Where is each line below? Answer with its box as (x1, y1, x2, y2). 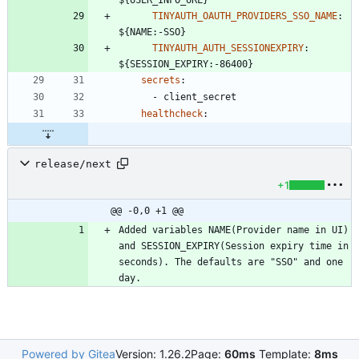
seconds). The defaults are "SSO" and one (119, 256, 343, 268)
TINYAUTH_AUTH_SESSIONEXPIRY (152, 42, 304, 54)
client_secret (163, 91, 236, 103)
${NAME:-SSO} (119, 26, 186, 38)
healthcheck (141, 108, 203, 120)
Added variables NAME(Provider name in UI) (119, 224, 349, 236)
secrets (141, 75, 180, 87)
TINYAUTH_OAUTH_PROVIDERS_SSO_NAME (152, 10, 337, 22)
